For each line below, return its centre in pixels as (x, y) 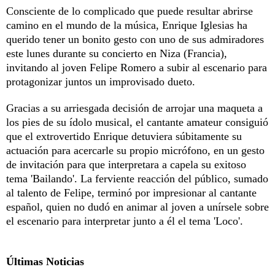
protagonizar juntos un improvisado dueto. (101, 81)
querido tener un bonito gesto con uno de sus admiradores (135, 39)
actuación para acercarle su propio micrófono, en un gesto (135, 150)
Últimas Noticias (45, 261)
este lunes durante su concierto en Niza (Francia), (117, 53)
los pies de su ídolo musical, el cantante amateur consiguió (137, 122)
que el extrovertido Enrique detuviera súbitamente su (124, 136)
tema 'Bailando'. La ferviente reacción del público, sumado (137, 178)
